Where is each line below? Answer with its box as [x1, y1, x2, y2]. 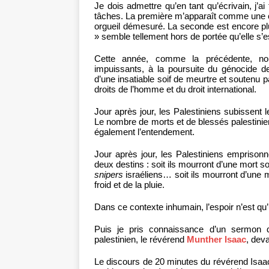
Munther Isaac [187, 234, 246, 245]
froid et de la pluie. [94, 180, 165, 190]
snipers [94, 169, 123, 180]
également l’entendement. [94, 127, 195, 138]
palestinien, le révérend [94, 234, 187, 245]
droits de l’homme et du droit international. [94, 84, 256, 95]
